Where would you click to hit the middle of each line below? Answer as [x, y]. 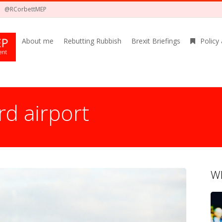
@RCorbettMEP [26, 9]
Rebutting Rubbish [92, 41]
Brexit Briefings [156, 41]
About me [38, 41]
